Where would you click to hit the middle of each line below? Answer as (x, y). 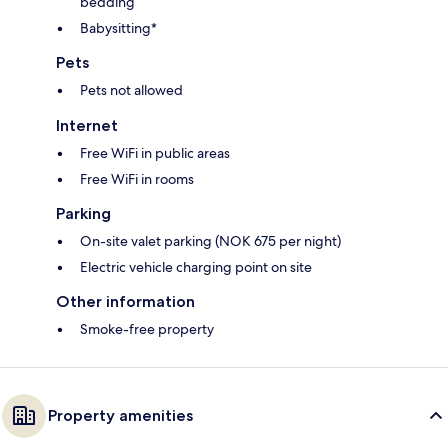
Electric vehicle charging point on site (196, 266)
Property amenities (120, 415)
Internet (87, 125)
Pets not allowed (131, 89)
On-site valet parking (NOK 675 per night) (210, 240)
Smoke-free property (147, 328)
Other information (125, 301)
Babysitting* (118, 27)
